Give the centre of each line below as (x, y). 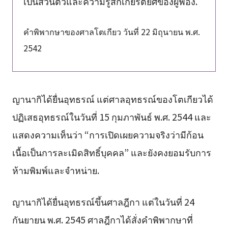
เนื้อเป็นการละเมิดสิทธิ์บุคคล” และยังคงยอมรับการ (111, 152)
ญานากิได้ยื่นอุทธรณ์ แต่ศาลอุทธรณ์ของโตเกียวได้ (112, 99)
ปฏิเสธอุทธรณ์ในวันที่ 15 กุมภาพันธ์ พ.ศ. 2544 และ (111, 117)
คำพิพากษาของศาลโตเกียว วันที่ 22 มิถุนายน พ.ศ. (111, 32)
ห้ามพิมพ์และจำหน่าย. (55, 170)
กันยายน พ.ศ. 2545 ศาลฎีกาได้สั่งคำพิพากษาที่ (102, 219)
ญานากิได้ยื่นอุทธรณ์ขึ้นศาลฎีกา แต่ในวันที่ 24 (103, 201)
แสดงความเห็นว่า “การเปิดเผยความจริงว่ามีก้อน (108, 135)
